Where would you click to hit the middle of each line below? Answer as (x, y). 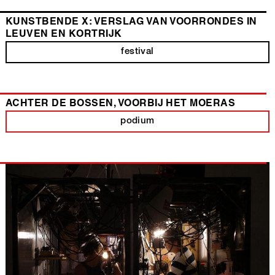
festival (137, 52)
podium (137, 122)
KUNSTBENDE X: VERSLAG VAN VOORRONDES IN (131, 23)
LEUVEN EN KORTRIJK (64, 35)
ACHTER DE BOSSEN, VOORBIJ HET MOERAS (121, 105)
